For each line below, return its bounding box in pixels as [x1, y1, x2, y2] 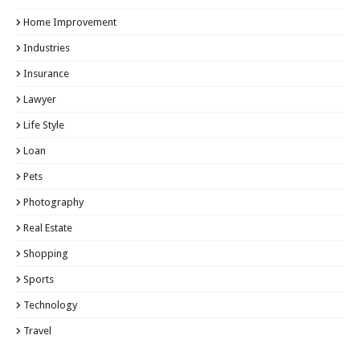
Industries [23, 41, 70, 54]
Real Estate [23, 221, 72, 234]
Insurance [23, 67, 69, 80]
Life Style [23, 118, 64, 131]
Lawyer [23, 92, 56, 105]
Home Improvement [23, 15, 117, 28]
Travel [23, 324, 51, 337]
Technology [23, 298, 77, 311]
